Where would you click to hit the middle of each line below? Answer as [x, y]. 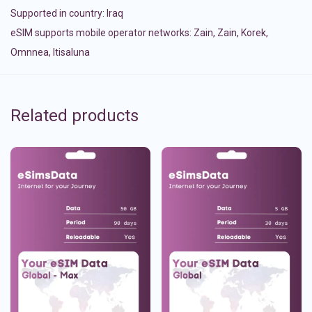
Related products [75, 116]
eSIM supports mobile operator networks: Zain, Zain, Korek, [139, 33]
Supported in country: [58, 14]
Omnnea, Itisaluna [50, 53]
